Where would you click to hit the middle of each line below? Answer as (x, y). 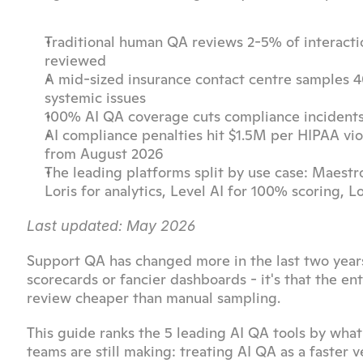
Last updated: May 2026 (111, 226)
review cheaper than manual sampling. (154, 298)
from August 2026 (104, 154)
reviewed (75, 60)
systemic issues (95, 98)
